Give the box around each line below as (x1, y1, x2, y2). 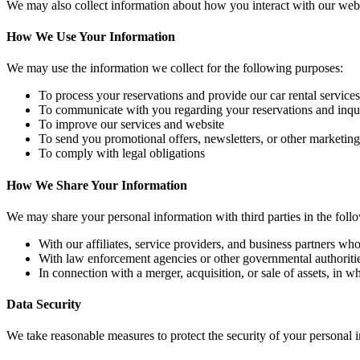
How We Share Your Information (6, 178, 187, 192)
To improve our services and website (39, 117, 224, 132)
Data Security (6, 297, 81, 312)
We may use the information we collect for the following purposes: (6, 61, 343, 76)
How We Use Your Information (6, 30, 175, 44)
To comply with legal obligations (39, 146, 205, 161)
